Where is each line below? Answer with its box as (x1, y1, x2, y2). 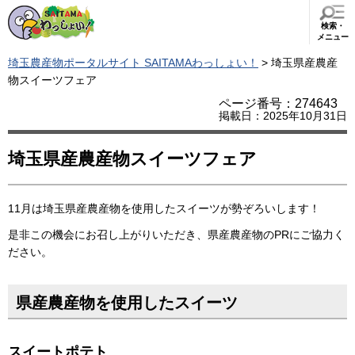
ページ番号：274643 (219, 97, 338, 110)
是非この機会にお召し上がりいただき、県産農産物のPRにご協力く (8, 227, 345, 241)
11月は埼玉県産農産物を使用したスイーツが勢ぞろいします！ (8, 201, 320, 215)
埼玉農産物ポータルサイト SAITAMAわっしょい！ (8, 56, 258, 69)
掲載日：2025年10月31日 (219, 109, 347, 122)
